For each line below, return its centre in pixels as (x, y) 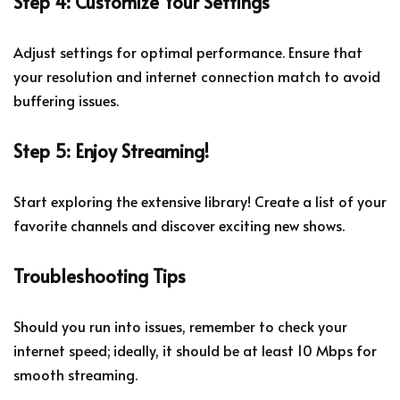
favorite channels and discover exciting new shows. (179, 225)
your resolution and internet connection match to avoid (197, 75)
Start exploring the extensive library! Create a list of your (200, 200)
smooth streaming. (75, 374)
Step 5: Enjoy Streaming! (111, 150)
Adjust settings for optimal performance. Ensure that (188, 51)
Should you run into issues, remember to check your (180, 325)
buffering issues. (66, 100)
